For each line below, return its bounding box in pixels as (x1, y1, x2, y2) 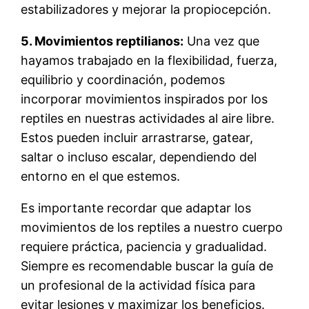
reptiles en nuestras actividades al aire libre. (21, 110, 275, 126)
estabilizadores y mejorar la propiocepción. (21, 1, 272, 17)
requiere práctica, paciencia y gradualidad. (21, 239, 268, 254)
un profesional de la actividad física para (21, 277, 256, 292)
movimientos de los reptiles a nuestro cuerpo (21, 219, 283, 235)
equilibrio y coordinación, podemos (21, 72, 226, 87)
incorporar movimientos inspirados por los (21, 91, 268, 106)
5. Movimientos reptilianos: (21, 33, 184, 48)
